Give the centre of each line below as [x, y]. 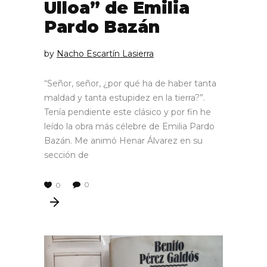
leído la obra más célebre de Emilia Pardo [129, 126]
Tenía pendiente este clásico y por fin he [128, 112]
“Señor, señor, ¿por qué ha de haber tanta [130, 83]
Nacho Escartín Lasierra [105, 53]
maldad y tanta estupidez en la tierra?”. [125, 97]
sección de [66, 155]
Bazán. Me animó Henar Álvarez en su [123, 140]
